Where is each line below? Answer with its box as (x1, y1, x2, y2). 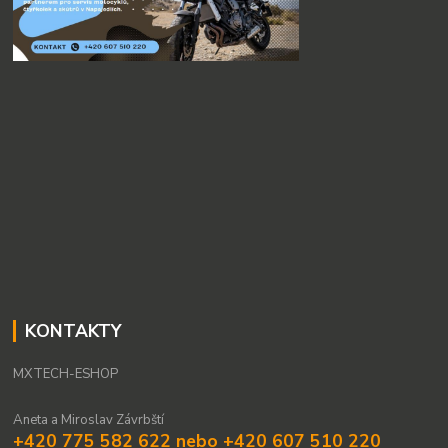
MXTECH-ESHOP (13, 365, 119, 384)
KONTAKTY (24, 319, 121, 344)
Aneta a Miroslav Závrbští (13, 410, 165, 429)
